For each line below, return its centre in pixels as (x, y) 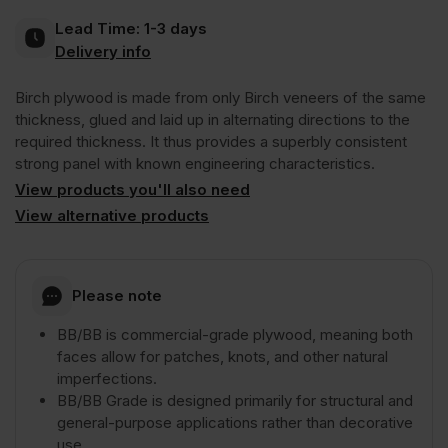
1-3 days (173, 28)
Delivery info (103, 51)
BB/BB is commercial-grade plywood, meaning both (235, 334)
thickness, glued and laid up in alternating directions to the (212, 119)
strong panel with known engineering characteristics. (195, 163)
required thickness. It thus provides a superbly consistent (211, 141)
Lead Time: (97, 28)
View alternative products (112, 215)
